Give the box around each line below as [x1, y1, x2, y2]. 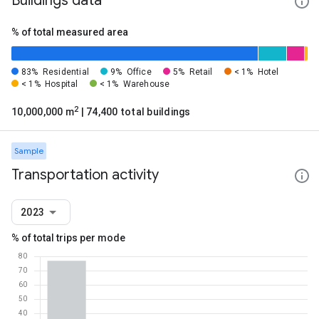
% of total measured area [11, 26, 128, 38]
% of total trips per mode [11, 232, 125, 244]
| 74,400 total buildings [78, 106, 191, 117]
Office [126, 67, 152, 77]
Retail [189, 67, 213, 77]
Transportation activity [11, 166, 159, 184]
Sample [14, 145, 43, 156]
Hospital [45, 79, 78, 89]
